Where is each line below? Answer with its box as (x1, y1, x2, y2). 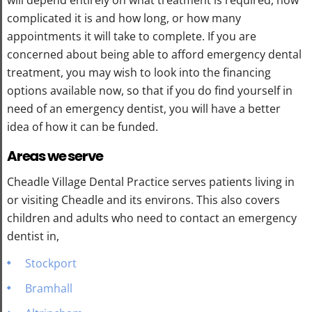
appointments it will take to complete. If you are (7, 28, 256, 44)
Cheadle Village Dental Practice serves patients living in (7, 173, 295, 189)
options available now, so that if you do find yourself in (7, 82, 292, 98)
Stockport (25, 255, 77, 271)
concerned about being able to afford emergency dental (7, 46, 302, 62)
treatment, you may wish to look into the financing (7, 64, 271, 80)
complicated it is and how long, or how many (7, 10, 241, 26)
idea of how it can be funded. (7, 118, 158, 134)
